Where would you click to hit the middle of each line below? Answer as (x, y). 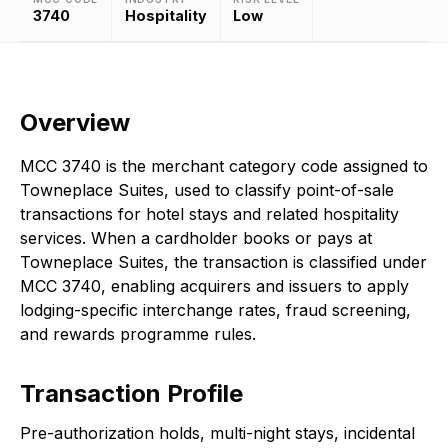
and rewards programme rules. (138, 333)
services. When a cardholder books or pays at (196, 237)
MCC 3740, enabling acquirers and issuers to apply (214, 285)
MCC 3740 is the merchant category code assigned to (224, 165)
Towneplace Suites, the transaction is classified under (223, 261)
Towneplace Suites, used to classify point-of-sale (207, 189)
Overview (75, 122)
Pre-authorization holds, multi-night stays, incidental (217, 432)
